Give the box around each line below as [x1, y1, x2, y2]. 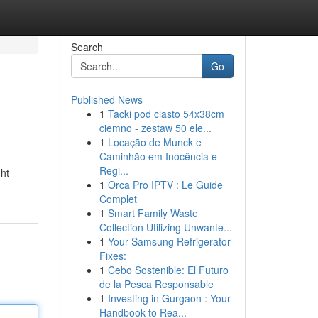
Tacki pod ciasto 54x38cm [107, 106, 224, 121]
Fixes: [99, 248, 126, 263]
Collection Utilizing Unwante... [99, 220, 232, 234]
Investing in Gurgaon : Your [107, 291, 231, 305]
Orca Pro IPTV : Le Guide [107, 177, 223, 192]
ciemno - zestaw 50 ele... [99, 121, 212, 135]
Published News [70, 92, 143, 106]
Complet [99, 192, 137, 206]
